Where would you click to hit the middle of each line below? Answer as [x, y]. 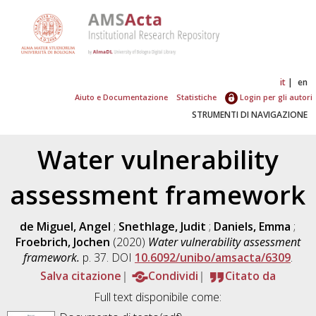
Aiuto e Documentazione [122, 97]
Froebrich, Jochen [62, 242]
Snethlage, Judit [163, 226]
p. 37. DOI [107, 257]
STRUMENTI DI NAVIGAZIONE [250, 114]
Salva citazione [80, 275]
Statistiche [196, 97]
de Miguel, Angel [66, 226]
